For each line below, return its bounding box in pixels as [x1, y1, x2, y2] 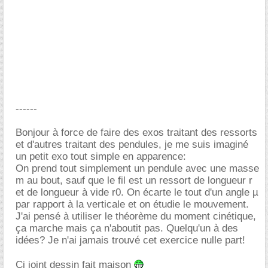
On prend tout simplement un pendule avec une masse [16, 163, 259, 174]
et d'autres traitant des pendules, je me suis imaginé [16, 139, 248, 150]
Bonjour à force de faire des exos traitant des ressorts [16, 127, 257, 138]
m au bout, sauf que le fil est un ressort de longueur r [16, 175, 252, 186]
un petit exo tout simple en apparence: [16, 151, 186, 162]
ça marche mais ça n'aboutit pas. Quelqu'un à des [16, 223, 238, 234]
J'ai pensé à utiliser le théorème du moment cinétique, [16, 211, 256, 222]
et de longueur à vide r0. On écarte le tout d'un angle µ [16, 187, 258, 198]
